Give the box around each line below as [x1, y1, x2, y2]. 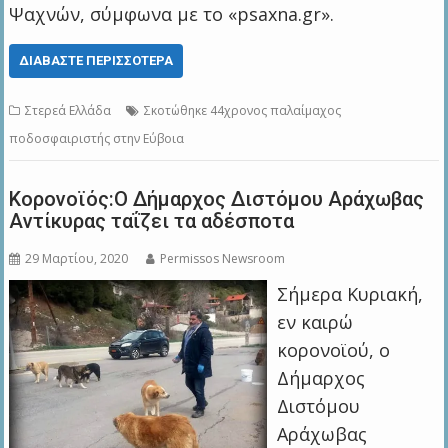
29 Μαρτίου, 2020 [25, 250, 129, 268]
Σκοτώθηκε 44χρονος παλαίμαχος [144, 102, 342, 120]
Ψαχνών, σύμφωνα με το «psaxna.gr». [9, 2, 335, 27]
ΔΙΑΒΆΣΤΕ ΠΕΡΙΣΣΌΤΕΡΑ [19, 53, 174, 69]
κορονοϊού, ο [276, 338, 390, 363]
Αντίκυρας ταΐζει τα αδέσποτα [9, 209, 295, 234]
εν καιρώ [276, 310, 353, 335]
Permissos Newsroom [160, 250, 286, 268]
